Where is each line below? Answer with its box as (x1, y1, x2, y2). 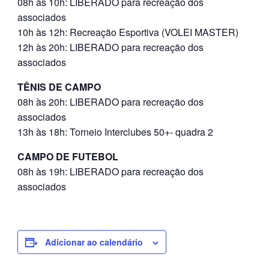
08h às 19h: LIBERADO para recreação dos (17, 165, 204, 179)
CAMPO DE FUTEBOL (17, 150, 118, 164)
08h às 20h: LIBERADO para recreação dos (17, 95, 204, 109)
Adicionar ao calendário (45, 236, 143, 249)
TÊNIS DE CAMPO (17, 80, 101, 94)
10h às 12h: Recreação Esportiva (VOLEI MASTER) (17, 25, 238, 40)
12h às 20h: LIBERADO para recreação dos (17, 40, 204, 55)
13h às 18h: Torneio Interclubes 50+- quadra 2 (17, 125, 213, 139)
